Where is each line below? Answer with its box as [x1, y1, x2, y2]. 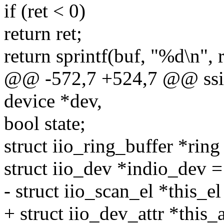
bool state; [4, 112, 85, 134]
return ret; [4, 22, 82, 44]
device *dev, [4, 90, 102, 112]
